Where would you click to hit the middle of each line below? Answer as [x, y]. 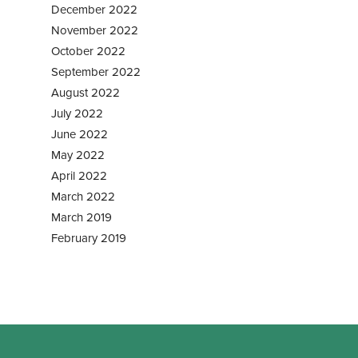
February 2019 [89, 238]
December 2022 [94, 9]
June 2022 [80, 134]
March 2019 [82, 217]
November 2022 [95, 30]
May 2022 [78, 155]
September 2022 [96, 72]
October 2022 [88, 51]
